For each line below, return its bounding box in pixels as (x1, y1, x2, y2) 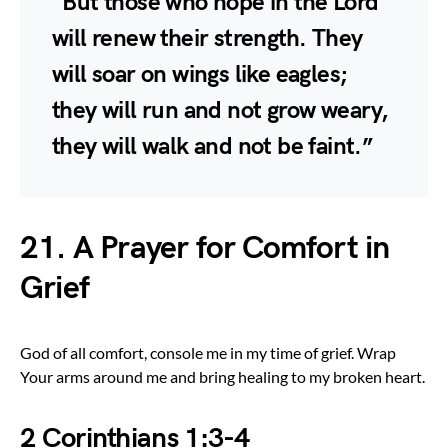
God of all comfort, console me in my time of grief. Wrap (20, 342, 396, 362)
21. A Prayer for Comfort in (20, 228, 390, 268)
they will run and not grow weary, (52, 95, 388, 125)
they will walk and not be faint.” (52, 131, 373, 161)
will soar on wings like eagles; (52, 59, 348, 89)
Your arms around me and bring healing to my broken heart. (20, 366, 425, 386)
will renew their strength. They (52, 23, 363, 53)
